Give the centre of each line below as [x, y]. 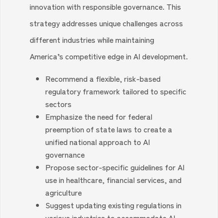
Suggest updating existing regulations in [114, 205]
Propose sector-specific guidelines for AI [115, 167]
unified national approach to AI [98, 142]
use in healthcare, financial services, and [114, 180]
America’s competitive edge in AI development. [109, 56]
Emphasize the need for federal [99, 116]
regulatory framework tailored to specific [116, 91]
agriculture [64, 192]
